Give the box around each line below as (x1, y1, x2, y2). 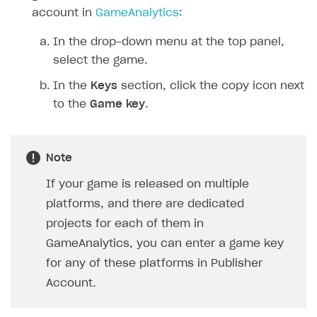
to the (53, 98, 90, 110)
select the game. (53, 54, 147, 66)
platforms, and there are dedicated (46, 198, 244, 209)
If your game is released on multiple (46, 178, 249, 190)
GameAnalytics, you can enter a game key (46, 238, 284, 249)
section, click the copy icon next (117, 80, 304, 91)
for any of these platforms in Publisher (46, 258, 263, 269)
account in (32, 7, 96, 18)
